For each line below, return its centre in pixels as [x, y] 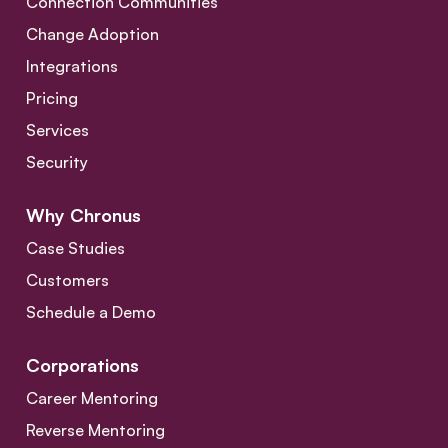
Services [57, 130]
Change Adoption [92, 34]
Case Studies [75, 248]
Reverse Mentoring [95, 430]
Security [57, 162]
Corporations [82, 365]
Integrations [72, 66]
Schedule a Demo [91, 312]
